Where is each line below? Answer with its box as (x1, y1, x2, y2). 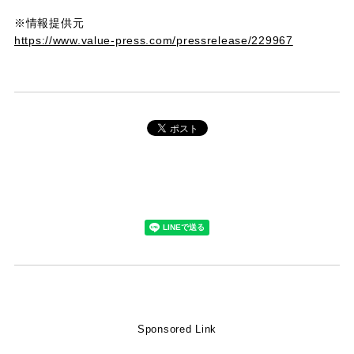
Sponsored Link (137, 323, 217, 335)
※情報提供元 (13, 17, 85, 29)
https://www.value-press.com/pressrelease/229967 (13, 34, 293, 47)
